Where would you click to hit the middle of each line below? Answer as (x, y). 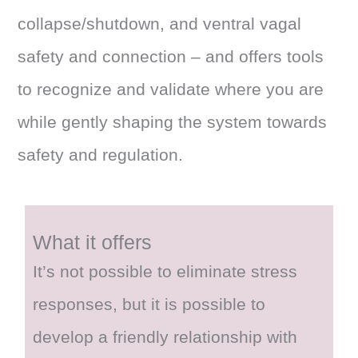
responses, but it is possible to (149, 304)
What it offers (93, 242)
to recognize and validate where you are (171, 89)
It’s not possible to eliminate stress (165, 271)
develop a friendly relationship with (165, 337)
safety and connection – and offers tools (171, 56)
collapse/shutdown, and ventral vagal (160, 24)
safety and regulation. (101, 155)
